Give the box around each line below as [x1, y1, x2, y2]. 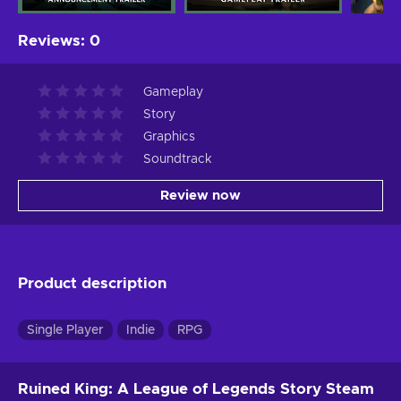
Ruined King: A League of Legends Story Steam [18, 380, 374, 397]
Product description [18, 275, 166, 291]
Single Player [27, 323, 104, 337]
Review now [160, 188, 241, 202]
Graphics [143, 130, 195, 143]
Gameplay [143, 85, 203, 98]
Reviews [18, 32, 81, 48]
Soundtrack [143, 152, 212, 166]
